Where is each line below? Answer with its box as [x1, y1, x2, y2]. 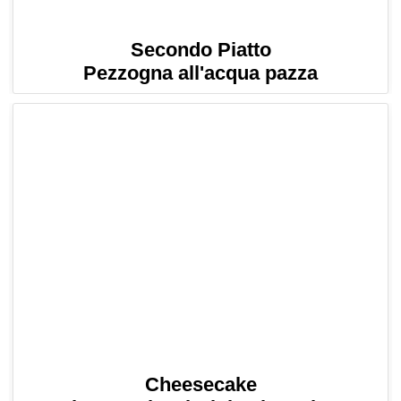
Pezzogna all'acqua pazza [83, 62, 318, 85]
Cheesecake [144, 372, 257, 396]
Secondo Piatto [130, 38, 271, 62]
